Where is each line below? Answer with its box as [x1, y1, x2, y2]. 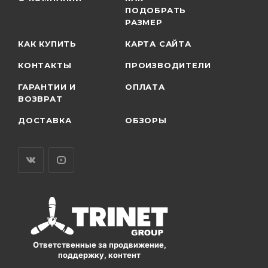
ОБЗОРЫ [125, 115, 167, 125]
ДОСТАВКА [18, 115, 72, 125]
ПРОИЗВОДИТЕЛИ [125, 60, 211, 70]
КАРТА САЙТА [125, 38, 191, 48]
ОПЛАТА [125, 81, 165, 92]
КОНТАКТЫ [18, 60, 72, 70]
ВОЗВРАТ [18, 93, 63, 103]
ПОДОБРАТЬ [125, 5, 187, 15]
